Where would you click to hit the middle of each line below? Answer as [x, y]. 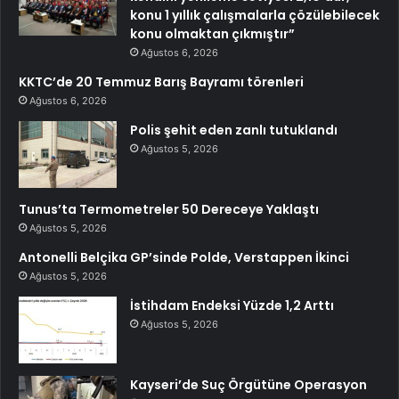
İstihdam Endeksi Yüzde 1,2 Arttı [232, 305]
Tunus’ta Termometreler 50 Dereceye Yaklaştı [169, 209]
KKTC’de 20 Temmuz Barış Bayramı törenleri [161, 81]
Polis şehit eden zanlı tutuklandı [234, 130]
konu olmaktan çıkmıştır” [212, 33]
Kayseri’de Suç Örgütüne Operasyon [248, 384]
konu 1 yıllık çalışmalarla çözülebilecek [255, 15]
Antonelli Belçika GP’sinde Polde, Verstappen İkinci [184, 257]
